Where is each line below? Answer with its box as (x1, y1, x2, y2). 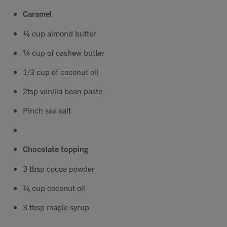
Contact (90, 6, 137, 22)
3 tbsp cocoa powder (23, 163, 95, 173)
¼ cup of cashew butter (23, 47, 105, 57)
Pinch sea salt (23, 105, 71, 115)
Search (92, 37, 135, 54)
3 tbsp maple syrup (23, 202, 89, 212)
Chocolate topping (23, 143, 88, 154)
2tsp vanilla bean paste (23, 86, 102, 96)
